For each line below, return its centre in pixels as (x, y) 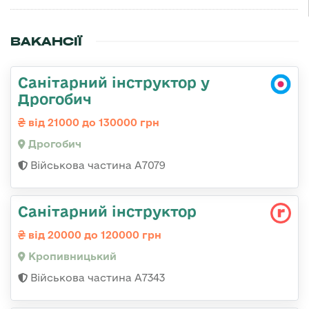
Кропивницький (71, 256)
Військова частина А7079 (97, 165)
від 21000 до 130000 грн (92, 122)
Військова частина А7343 (96, 277)
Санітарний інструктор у (114, 82)
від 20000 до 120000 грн (93, 235)
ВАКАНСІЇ (46, 41)
